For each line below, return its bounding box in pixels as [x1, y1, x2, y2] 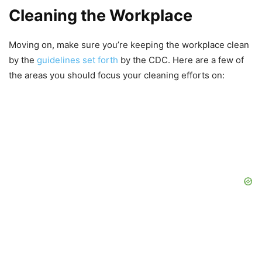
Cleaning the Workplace [9, 6, 192, 26]
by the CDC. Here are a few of [118, 54, 244, 66]
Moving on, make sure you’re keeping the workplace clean [9, 39, 249, 51]
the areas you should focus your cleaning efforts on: [9, 70, 225, 81]
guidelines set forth [37, 54, 118, 66]
